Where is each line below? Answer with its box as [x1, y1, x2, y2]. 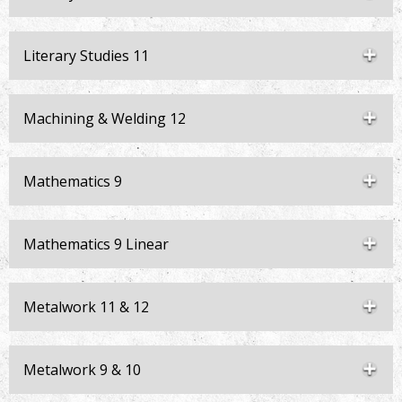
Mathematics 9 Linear [23, 234, 169, 254]
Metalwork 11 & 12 [23, 297, 149, 317]
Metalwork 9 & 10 [23, 360, 141, 380]
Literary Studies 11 [23, 46, 149, 66]
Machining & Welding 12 [23, 109, 186, 128]
